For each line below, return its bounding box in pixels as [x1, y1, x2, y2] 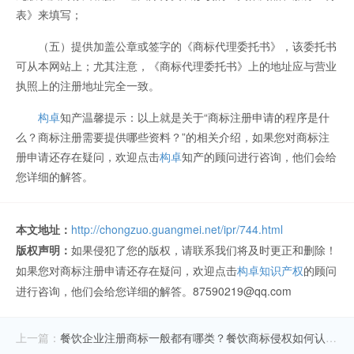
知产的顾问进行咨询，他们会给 [182, 149, 337, 165]
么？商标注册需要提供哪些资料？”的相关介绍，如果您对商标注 [16, 129, 330, 145]
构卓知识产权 [237, 262, 303, 279]
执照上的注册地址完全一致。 [16, 77, 160, 94]
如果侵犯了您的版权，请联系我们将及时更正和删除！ [71, 242, 337, 258]
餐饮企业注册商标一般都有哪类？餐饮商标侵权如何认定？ [60, 330, 326, 346]
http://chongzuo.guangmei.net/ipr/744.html [71, 221, 283, 238]
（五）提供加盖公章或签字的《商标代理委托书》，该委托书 [16, 38, 337, 55]
